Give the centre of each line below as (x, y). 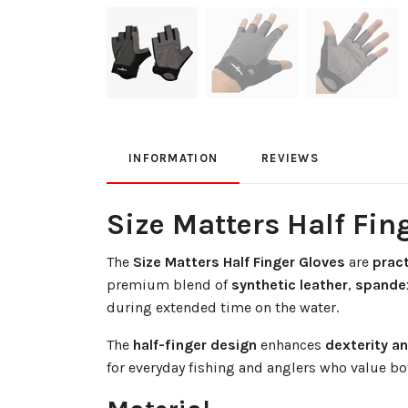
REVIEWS (291, 158)
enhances (291, 345)
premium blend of (169, 285)
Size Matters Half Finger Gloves (239, 262)
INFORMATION (173, 158)
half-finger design (195, 345)
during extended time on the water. (223, 308)
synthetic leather (290, 285)
